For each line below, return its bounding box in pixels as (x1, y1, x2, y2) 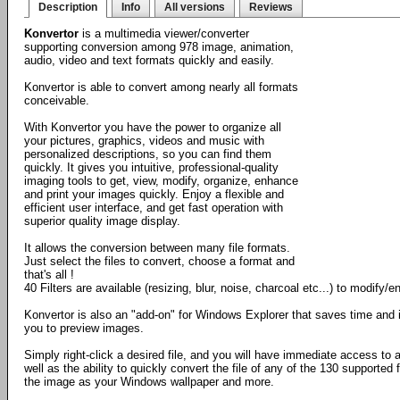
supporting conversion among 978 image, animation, (24, 40, 294, 54)
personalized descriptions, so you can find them (24, 147, 271, 161)
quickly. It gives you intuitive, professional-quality (24, 161, 279, 174)
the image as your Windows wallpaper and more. (24, 375, 274, 388)
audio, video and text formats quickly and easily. (24, 54, 274, 67)
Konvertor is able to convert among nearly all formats (24, 80, 298, 94)
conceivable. (24, 94, 89, 107)
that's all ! (24, 268, 74, 281)
